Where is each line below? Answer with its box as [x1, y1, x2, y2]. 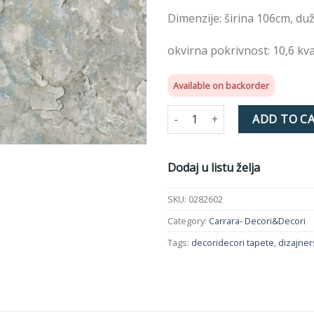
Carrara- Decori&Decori [209, 214, 306, 228]
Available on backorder [173, 78, 269, 92]
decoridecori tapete [191, 236, 274, 250]
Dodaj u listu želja [168, 160, 260, 176]
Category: [168, 214, 209, 228]
